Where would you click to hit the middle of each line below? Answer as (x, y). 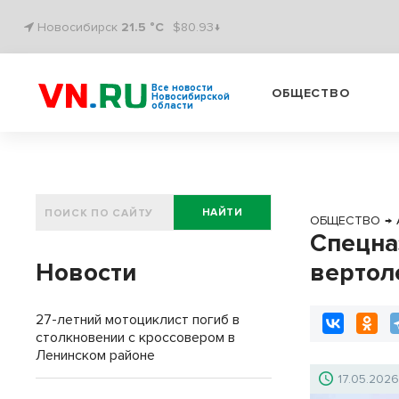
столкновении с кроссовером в (135, 338)
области (172, 106)
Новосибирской (191, 97)
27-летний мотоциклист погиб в (138, 320)
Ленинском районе (95, 355)
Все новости (182, 88)
